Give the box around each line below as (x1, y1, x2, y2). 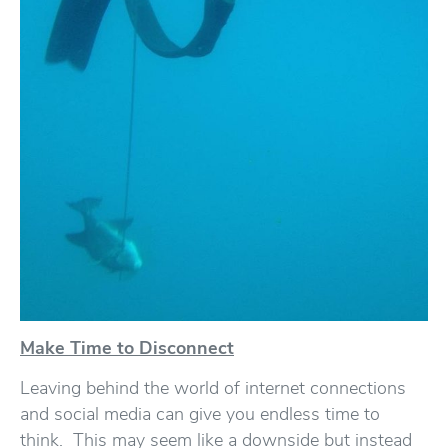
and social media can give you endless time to (20, 402, 380, 426)
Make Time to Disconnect (20, 336, 234, 360)
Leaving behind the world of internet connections (20, 376, 406, 400)
